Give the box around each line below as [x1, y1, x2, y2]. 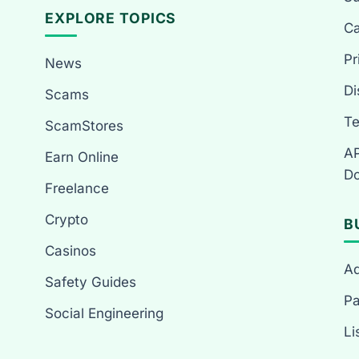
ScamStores [45, 117, 123, 134]
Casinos [45, 242, 96, 259]
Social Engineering [45, 305, 163, 321]
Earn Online [45, 148, 119, 165]
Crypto [45, 211, 88, 228]
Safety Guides [45, 273, 136, 290]
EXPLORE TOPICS [45, 9, 177, 26]
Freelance [45, 179, 109, 196]
